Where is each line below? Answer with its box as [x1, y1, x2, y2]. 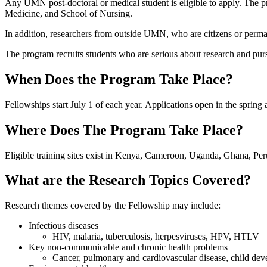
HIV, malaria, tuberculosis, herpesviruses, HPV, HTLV [52, 231, 259, 242]
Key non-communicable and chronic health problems [29, 242, 228, 253]
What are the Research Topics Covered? [5, 172, 254, 188]
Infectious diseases [29, 221, 98, 231]
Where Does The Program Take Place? [5, 122, 247, 138]
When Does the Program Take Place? [5, 71, 233, 87]
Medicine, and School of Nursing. [5, 8, 135, 18]
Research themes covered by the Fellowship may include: [5, 200, 223, 211]
